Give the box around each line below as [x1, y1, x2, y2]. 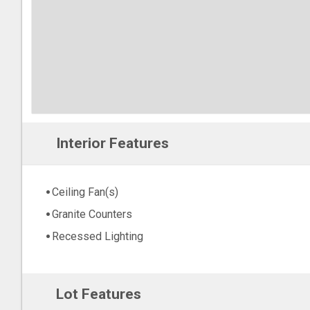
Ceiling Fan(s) [52, 185, 118, 199]
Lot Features [55, 286, 141, 302]
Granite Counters [52, 208, 132, 221]
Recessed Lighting [52, 230, 143, 244]
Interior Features [55, 135, 169, 152]
